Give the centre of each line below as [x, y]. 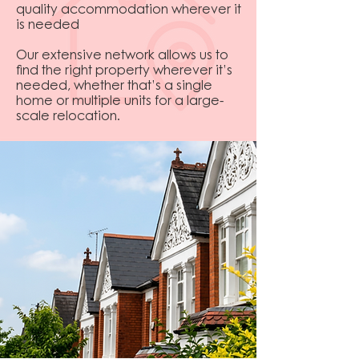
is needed [49, 26]
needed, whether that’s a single [114, 87]
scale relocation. [68, 117]
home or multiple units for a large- [120, 102]
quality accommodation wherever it [129, 10]
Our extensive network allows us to [122, 56]
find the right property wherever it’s [124, 71]
